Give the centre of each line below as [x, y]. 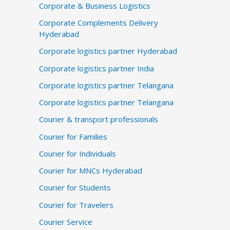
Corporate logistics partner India [97, 68]
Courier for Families [73, 136]
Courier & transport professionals [99, 119]
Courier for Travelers [76, 205]
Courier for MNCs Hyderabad [91, 171]
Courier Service [66, 222]
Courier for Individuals [78, 153]
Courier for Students [75, 188]
